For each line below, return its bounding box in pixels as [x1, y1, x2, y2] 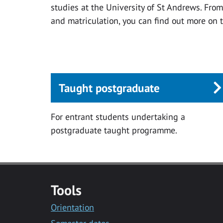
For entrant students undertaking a [51, 111, 185, 122]
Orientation [51, 201, 94, 213]
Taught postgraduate [59, 81, 160, 95]
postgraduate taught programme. [51, 124, 177, 136]
